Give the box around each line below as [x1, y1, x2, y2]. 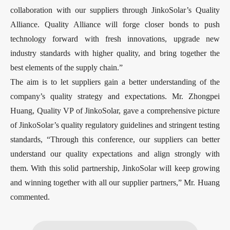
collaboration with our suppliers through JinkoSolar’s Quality [10, 5, 220, 14]
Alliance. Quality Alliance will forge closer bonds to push [10, 20, 220, 29]
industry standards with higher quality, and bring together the [10, 48, 220, 57]
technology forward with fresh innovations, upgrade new [10, 34, 220, 43]
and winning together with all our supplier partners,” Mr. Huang [10, 178, 220, 187]
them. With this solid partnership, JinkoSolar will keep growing [10, 163, 220, 172]
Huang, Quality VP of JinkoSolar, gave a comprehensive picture [10, 106, 220, 115]
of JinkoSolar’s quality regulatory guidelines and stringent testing [10, 120, 220, 129]
